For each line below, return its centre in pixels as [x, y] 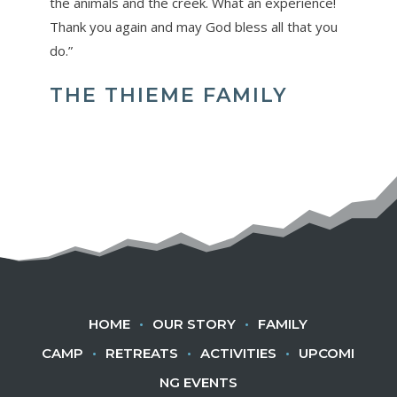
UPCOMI [327, 353]
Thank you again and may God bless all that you [193, 27]
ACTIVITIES [239, 353]
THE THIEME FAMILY [168, 96]
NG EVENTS [198, 382]
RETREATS [142, 353]
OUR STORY [195, 323]
